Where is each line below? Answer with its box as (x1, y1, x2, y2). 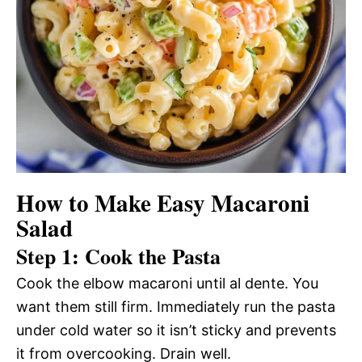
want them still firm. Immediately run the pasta (16, 297, 335, 315)
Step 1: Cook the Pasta (16, 240, 221, 271)
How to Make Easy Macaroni (16, 185, 309, 220)
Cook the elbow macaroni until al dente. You (16, 274, 318, 292)
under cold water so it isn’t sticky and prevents (16, 321, 336, 339)
